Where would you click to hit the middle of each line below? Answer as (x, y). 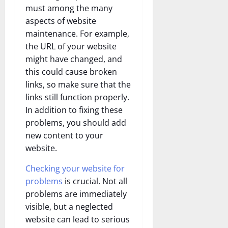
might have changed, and (74, 59)
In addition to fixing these (74, 110)
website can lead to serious (78, 220)
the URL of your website (71, 47)
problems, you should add (76, 123)
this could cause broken (71, 72)
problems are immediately (76, 194)
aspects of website (61, 21)
